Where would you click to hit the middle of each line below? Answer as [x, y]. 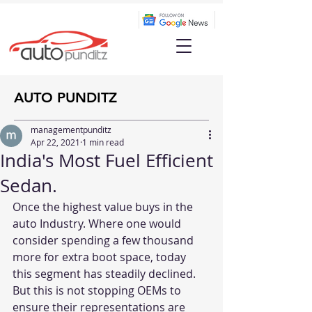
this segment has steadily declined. [106, 274]
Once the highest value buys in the [104, 207]
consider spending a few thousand [104, 240]
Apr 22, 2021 [55, 142]
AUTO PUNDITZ [65, 97]
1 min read [103, 142]
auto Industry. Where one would [98, 224]
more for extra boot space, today [101, 257]
